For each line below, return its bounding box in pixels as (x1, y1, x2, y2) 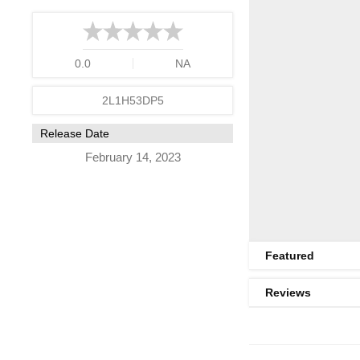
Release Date (40, 127, 109, 140)
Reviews (265, 286, 311, 299)
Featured (265, 249, 314, 262)
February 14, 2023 (84, 150, 181, 164)
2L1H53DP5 (101, 94, 164, 107)
